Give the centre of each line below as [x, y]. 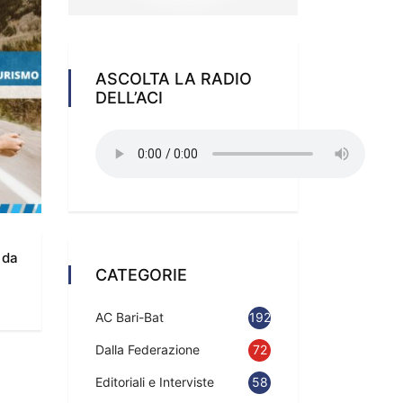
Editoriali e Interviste [155, 381]
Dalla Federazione [148, 349]
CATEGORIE [141, 274]
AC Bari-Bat [130, 317]
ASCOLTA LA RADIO [174, 78]
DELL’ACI [129, 97]
